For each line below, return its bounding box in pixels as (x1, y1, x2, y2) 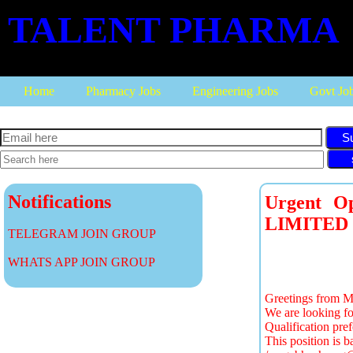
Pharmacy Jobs (86, 84, 161, 98)
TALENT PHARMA (8, 9, 340, 50)
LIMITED (265, 214, 348, 234)
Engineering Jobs (192, 84, 278, 98)
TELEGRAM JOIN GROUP (8, 227, 156, 240)
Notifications (8, 191, 111, 212)
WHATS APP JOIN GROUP (8, 255, 155, 269)
